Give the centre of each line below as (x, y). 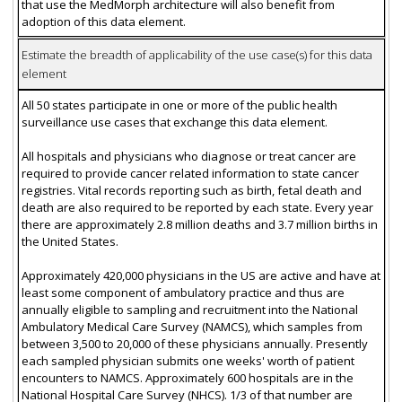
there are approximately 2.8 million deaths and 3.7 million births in (199, 224)
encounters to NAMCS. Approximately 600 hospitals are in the (187, 377)
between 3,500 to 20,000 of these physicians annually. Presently (194, 343)
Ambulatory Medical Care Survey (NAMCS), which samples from (192, 326)
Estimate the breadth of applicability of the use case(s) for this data (197, 54)
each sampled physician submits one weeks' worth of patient (188, 360)
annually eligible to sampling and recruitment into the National (189, 309)
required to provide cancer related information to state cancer (190, 173)
